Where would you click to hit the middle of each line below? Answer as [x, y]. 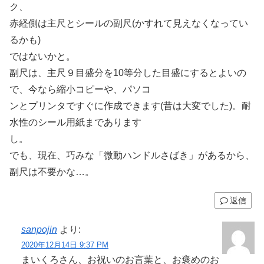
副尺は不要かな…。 [52, 172]
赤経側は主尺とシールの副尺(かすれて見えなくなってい [129, 24]
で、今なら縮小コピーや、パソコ [80, 90]
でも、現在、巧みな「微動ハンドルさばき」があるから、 [132, 156]
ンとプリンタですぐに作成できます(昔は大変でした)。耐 [130, 106]
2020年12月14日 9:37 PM [65, 245]
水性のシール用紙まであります [75, 123]
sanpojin [39, 229]
